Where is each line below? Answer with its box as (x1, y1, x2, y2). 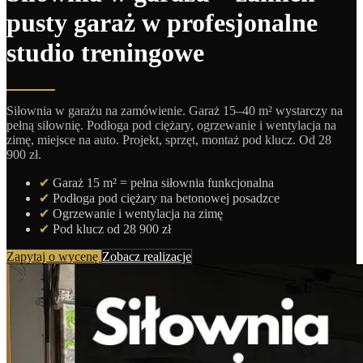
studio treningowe (6, 37, 204, 67)
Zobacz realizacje (102, 250, 191, 264)
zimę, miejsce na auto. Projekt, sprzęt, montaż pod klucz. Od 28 (6, 133, 331, 147)
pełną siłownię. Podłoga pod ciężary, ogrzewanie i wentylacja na (6, 118, 336, 133)
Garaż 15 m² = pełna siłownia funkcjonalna (53, 176, 274, 190)
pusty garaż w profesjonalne (6, 7, 318, 37)
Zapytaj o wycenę (6, 250, 101, 264)
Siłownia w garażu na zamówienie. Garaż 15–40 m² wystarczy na (6, 104, 343, 118)
